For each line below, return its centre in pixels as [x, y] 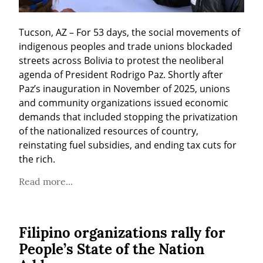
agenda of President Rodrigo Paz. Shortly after [121, 74]
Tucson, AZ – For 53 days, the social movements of [129, 32]
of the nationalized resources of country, [109, 131]
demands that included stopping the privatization [128, 117]
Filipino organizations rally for [122, 232]
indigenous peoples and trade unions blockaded [126, 46]
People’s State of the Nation [112, 249]
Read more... [46, 181]
